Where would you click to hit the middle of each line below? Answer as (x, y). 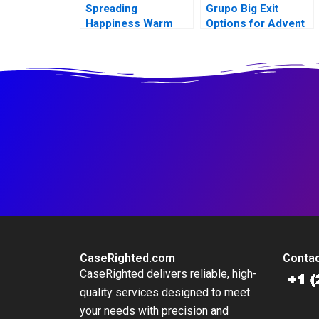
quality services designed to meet (165, 293)
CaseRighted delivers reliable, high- (168, 274)
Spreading (111, 9)
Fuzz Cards (115, 39)
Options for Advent (255, 24)
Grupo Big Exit (242, 9)
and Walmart (237, 39)
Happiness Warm (129, 24)
